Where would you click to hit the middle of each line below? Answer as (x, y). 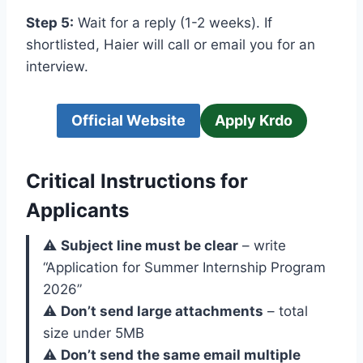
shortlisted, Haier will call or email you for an (171, 45)
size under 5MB (94, 333)
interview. (57, 67)
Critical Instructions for (137, 181)
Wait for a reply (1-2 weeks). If (173, 23)
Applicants (77, 211)
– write (262, 246)
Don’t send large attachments (162, 312)
